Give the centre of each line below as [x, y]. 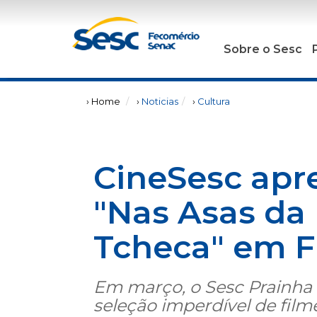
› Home [103, 101]
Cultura [214, 101]
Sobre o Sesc [263, 49]
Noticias [160, 101]
